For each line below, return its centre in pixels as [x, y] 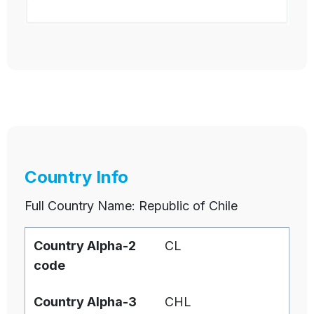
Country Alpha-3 [85, 302]
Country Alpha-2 [85, 246]
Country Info [76, 177]
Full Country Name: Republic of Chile [131, 206]
